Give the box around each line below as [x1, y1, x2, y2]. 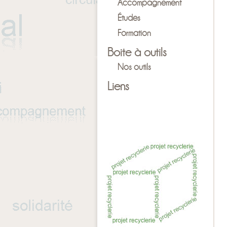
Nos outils [118, 62, 151, 71]
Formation [118, 28, 151, 37]
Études [118, 13, 140, 22]
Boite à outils [107, 45, 167, 58]
